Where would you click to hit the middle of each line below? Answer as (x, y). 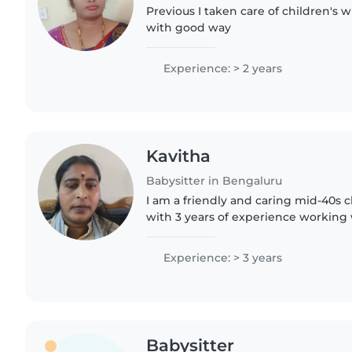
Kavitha (179, 156)
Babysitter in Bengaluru (214, 181)
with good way (189, 28)
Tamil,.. (165, 250)
